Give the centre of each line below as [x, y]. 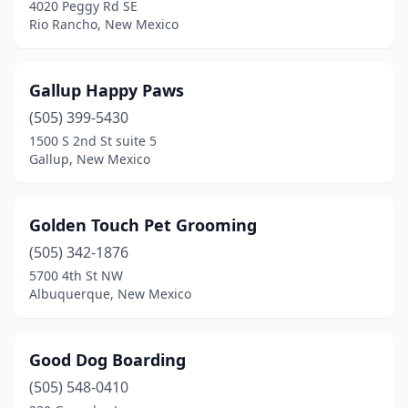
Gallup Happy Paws [107, 90]
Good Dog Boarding [107, 360]
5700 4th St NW [76, 275]
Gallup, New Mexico [90, 159]
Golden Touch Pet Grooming [143, 225]
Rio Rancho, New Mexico [104, 24]
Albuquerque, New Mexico [110, 294]
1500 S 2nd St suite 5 [93, 141]
